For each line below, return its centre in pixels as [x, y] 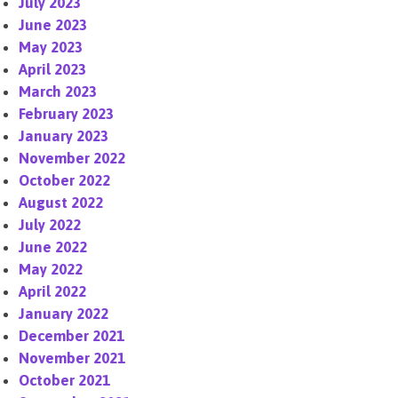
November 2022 [72, 158]
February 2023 [67, 114]
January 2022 [64, 314]
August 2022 [61, 203]
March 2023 [58, 92]
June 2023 [53, 25]
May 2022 [51, 269]
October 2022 [65, 180]
